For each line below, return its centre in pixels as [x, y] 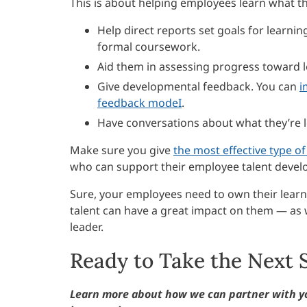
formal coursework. [149, 47]
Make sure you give [122, 150]
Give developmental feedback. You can [198, 87]
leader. [87, 227]
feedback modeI [139, 103]
